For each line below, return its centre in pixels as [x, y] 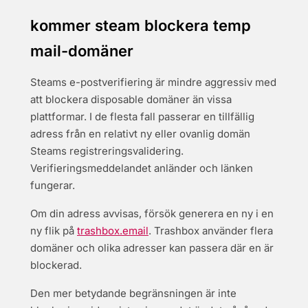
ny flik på [54, 231]
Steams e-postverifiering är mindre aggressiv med [153, 82]
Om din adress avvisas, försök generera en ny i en [152, 213]
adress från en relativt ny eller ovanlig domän [140, 134]
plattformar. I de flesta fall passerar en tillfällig [142, 117]
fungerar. [53, 185]
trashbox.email [113, 231]
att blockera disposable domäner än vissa [131, 99]
